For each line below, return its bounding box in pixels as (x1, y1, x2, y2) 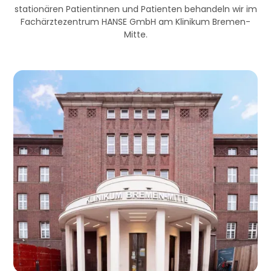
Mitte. (123, 28, 148, 41)
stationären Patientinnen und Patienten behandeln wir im (14, 3, 257, 15)
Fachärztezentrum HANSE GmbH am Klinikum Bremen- (21, 16, 250, 28)
